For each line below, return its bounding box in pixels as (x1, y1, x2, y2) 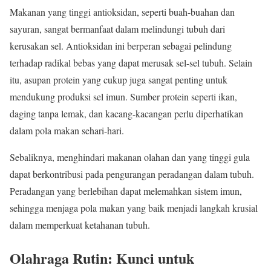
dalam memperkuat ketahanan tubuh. (10, 218, 150, 231)
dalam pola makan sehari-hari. (10, 123, 124, 137)
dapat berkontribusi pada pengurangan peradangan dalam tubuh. (10, 167, 254, 180)
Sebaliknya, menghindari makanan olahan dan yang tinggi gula (10, 150, 250, 163)
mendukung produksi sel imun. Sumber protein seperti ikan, (10, 90, 237, 103)
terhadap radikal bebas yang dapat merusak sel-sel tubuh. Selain (10, 56, 252, 69)
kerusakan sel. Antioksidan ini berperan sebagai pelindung (10, 39, 232, 52)
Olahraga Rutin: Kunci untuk (10, 247, 194, 269)
